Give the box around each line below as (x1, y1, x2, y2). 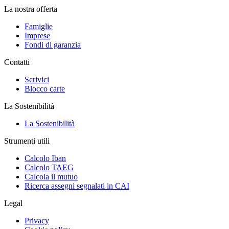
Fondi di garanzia (25, 40, 81, 49)
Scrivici (25, 75, 49, 84)
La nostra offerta (4, 5, 57, 13)
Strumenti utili (4, 136, 50, 145)
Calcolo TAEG (25, 163, 74, 172)
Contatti (4, 58, 30, 66)
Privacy (25, 216, 49, 225)
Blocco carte (25, 84, 65, 93)
